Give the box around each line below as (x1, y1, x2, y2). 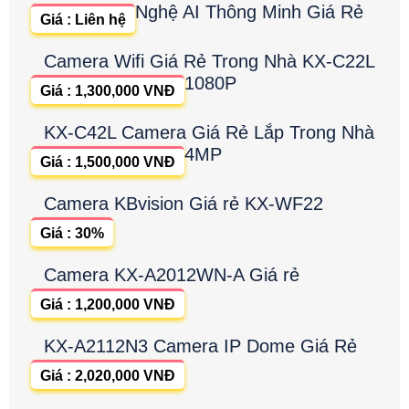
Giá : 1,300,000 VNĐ (40, 82, 175, 99)
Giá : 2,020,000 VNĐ (40, 367, 175, 383)
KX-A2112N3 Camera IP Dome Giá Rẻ (44, 335, 357, 356)
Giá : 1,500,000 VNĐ (40, 153, 175, 170)
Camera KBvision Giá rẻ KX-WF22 (44, 193, 323, 214)
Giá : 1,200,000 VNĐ (40, 296, 175, 312)
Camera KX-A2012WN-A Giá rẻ (44, 264, 299, 285)
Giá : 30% (40, 225, 104, 241)
